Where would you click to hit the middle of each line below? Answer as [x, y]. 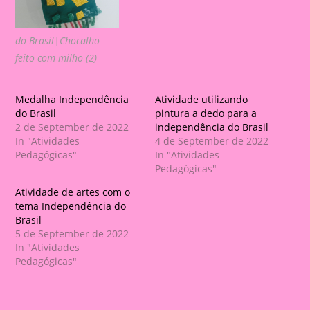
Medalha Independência [72, 99]
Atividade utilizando [201, 99]
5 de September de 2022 [72, 233]
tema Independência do [71, 206]
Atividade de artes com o [73, 192]
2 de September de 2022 [72, 127]
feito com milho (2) [56, 57]
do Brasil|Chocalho [58, 40]
